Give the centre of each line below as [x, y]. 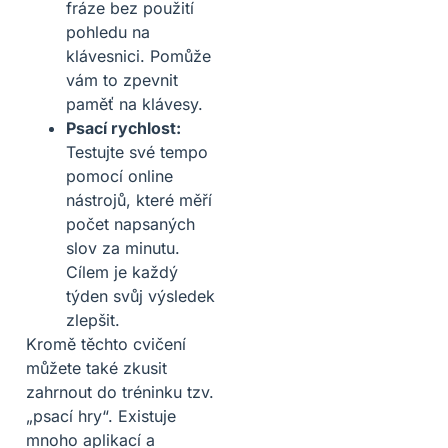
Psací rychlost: [123, 127]
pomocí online [119, 175]
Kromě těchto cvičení [106, 343]
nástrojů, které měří [139, 199]
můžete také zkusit [96, 367]
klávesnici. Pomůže [138, 55]
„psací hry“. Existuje [101, 415]
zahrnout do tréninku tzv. [120, 391]
